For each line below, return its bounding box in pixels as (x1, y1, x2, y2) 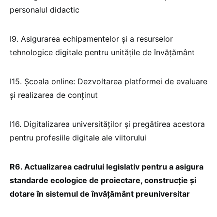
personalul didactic (10, 4, 79, 15)
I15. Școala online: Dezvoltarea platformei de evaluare (10, 76, 207, 86)
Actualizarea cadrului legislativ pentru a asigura (24, 161, 203, 171)
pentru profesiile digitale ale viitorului (10, 132, 146, 142)
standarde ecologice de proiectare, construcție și (10, 175, 196, 185)
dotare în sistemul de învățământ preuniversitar (10, 188, 190, 199)
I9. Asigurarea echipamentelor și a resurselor (10, 33, 173, 44)
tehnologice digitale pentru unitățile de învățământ (10, 47, 195, 57)
